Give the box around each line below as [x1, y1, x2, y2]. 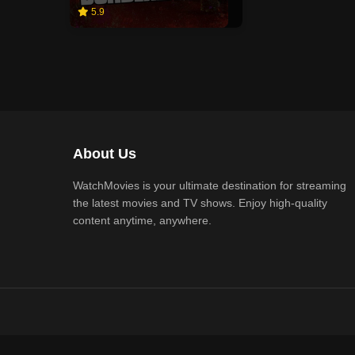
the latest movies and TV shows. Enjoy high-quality [73, 197, 327, 209]
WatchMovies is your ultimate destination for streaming [73, 179, 346, 192]
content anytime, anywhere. [73, 214, 212, 227]
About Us [73, 146, 136, 162]
